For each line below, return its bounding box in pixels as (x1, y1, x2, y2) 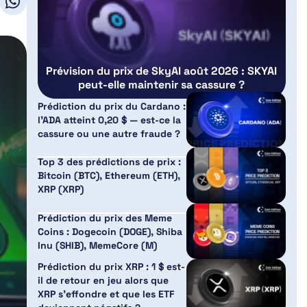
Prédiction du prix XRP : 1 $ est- (37, 260, 185, 273)
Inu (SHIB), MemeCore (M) (37, 238, 157, 251)
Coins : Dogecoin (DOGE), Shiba (37, 225, 182, 238)
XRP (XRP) (37, 183, 84, 196)
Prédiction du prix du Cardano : (37, 99, 186, 112)
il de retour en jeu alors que (37, 274, 169, 287)
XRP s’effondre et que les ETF (37, 288, 174, 301)
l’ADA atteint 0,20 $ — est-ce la (37, 113, 181, 126)
